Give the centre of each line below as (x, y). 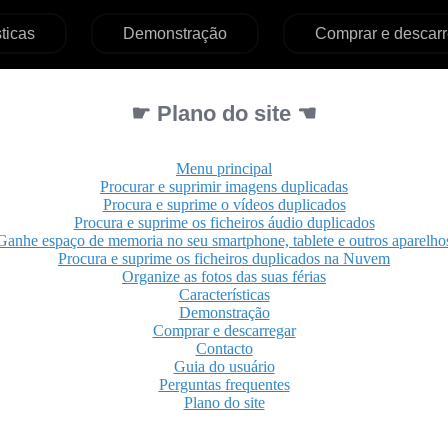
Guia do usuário (224, 366)
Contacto (224, 348)
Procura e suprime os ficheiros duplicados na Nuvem (224, 258)
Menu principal (224, 168)
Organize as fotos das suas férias (224, 276)
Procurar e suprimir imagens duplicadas (224, 186)
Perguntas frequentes (224, 384)
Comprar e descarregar (224, 330)
